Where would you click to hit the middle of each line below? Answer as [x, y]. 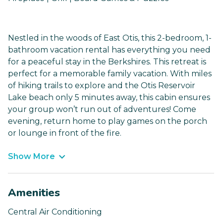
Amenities [34, 193]
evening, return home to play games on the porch [108, 121]
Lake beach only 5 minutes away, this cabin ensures [109, 98]
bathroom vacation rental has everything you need [109, 50]
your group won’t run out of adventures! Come [102, 110]
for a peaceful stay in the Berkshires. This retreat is [107, 62]
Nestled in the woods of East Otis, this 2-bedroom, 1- [110, 38]
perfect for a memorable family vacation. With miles [110, 74]
